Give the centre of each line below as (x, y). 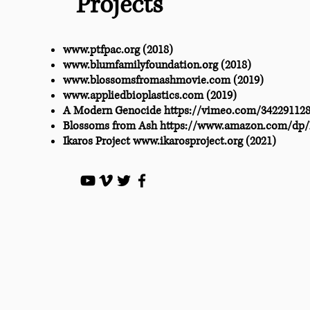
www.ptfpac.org (101, 50)
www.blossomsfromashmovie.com (147, 80)
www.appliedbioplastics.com (135, 95)
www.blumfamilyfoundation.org (140, 65)
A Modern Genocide (113, 111)
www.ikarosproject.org (188, 141)
